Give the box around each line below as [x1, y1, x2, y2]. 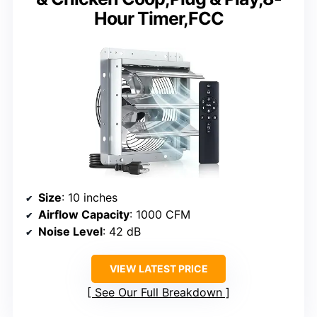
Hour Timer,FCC [93, 7, 224, 29]
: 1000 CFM [129, 207, 190, 221]
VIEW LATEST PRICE [109, 262, 208, 275]
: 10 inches [62, 190, 117, 204]
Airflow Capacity [38, 207, 129, 221]
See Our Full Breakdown [95, 284, 222, 299]
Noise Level [38, 224, 103, 238]
